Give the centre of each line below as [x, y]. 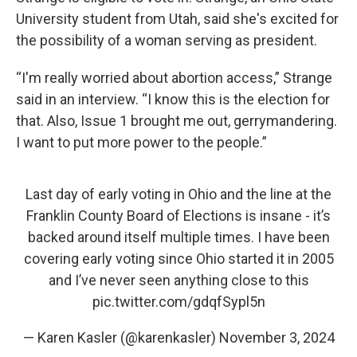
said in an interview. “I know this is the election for [173, 100]
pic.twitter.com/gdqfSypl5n [178, 302]
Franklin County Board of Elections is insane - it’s [178, 216]
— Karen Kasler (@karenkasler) [121, 338]
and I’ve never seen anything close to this [178, 280]
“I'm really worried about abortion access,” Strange [174, 78]
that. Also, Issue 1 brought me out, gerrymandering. [177, 121]
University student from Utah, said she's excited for [177, 19]
